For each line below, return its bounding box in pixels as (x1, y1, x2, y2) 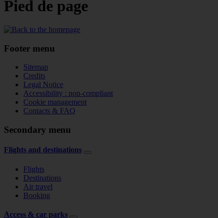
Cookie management (23, 98, 87, 107)
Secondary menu (4, 125, 71, 135)
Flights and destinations (4, 145, 82, 154)
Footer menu (4, 43, 55, 54)
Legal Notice (23, 80, 63, 89)
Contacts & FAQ (23, 107, 75, 115)
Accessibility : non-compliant (23, 89, 113, 98)
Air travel (23, 182, 53, 191)
